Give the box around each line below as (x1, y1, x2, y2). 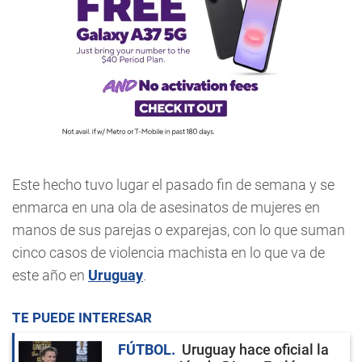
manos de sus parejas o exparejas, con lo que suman (12, 221, 345, 238)
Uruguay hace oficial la (182, 341, 329, 358)
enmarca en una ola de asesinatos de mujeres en (12, 199, 320, 216)
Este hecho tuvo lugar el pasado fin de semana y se (12, 176, 335, 193)
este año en (12, 267, 88, 284)
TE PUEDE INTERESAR (12, 309, 152, 326)
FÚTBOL (118, 341, 171, 358)
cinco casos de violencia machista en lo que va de (12, 244, 325, 261)
